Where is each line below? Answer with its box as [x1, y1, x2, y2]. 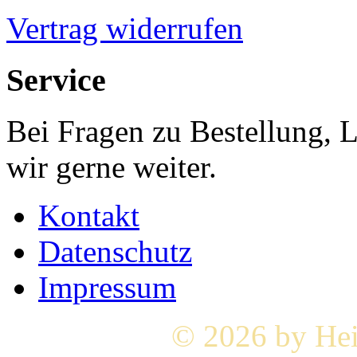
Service [6, 61, 106, 98]
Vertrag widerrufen [6, 10, 243, 45]
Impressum [38, 270, 176, 305]
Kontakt [38, 198, 139, 233]
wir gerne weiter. [6, 150, 217, 185]
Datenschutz [38, 234, 192, 269]
